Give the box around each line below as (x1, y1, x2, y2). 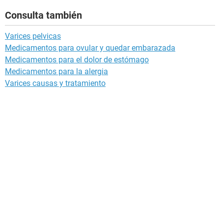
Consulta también (5, 9, 82, 22)
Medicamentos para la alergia (5, 67, 108, 77)
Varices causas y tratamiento (5, 79, 106, 88)
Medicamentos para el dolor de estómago (5, 55, 149, 65)
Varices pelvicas (5, 31, 61, 41)
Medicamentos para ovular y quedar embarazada (5, 43, 175, 53)
